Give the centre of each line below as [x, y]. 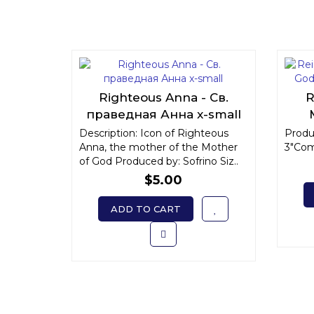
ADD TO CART [146, 209]
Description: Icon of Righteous [154, 133]
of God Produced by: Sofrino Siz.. [159, 161]
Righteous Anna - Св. [163, 97]
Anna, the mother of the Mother [158, 147]
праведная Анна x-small [163, 114]
